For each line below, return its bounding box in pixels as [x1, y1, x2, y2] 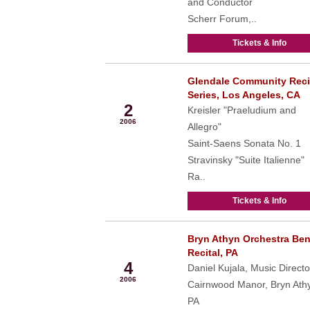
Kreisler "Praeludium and [187, 104, 296, 116]
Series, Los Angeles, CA [187, 89, 300, 100]
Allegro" [187, 121, 221, 132]
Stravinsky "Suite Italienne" [187, 154, 304, 165]
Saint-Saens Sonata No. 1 [187, 138, 301, 149]
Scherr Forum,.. [187, 13, 257, 24]
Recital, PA [187, 247, 238, 258]
